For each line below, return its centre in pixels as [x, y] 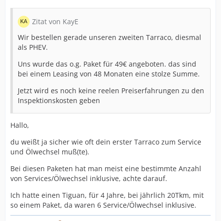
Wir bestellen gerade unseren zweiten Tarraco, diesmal [110, 37]
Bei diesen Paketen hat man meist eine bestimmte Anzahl [106, 168]
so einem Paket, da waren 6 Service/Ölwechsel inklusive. [103, 205]
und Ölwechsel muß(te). [50, 151]
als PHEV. [33, 47]
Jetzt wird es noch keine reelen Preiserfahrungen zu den [111, 90]
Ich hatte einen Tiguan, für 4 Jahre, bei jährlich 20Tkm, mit [107, 195]
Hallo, [20, 125]
